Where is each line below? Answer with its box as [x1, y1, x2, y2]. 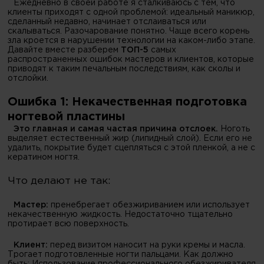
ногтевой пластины [8, 112, 126, 122]
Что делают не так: [8, 176, 111, 186]
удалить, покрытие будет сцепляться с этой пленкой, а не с [8, 144, 256, 151]
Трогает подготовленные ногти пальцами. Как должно [8, 251, 234, 258]
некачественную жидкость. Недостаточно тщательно [8, 211, 233, 218]
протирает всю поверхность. [8, 220, 130, 227]
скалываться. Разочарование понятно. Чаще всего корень [8, 28, 250, 35]
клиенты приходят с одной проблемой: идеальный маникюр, [8, 9, 255, 16]
